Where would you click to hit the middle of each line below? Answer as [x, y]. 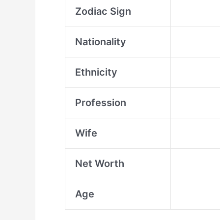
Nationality [101, 42]
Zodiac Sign [103, 11]
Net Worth [100, 164]
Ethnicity [96, 72]
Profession [101, 103]
